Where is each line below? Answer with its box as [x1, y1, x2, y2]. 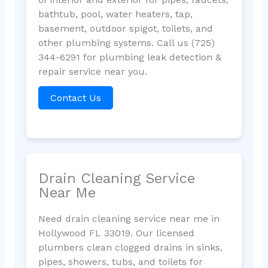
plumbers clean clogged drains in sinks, [38, 241, 223, 253]
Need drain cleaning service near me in [38, 212, 220, 224]
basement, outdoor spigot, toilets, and [38, 22, 213, 34]
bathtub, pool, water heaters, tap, [38, 8, 193, 20]
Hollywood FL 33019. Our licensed [38, 227, 194, 239]
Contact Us [50, 92, 101, 103]
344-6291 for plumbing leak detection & [38, 51, 221, 63]
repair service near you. [38, 65, 147, 77]
